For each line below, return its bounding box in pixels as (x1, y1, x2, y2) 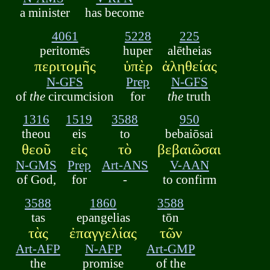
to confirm (162, 172, 216, 187)
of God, (16, 172, 56, 187)
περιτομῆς (34, 57, 96, 74)
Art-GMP (146, 241, 195, 256)
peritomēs (40, 43, 90, 57)
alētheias (167, 43, 212, 57)
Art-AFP (16, 241, 61, 256)
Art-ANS (101, 158, 148, 172)
